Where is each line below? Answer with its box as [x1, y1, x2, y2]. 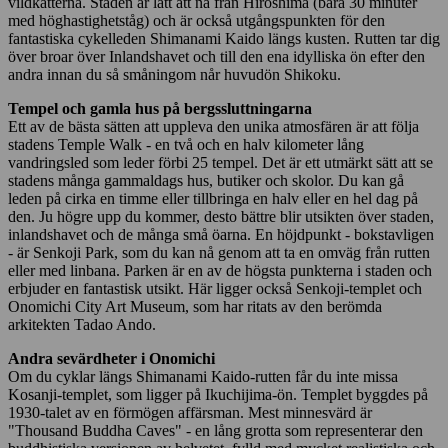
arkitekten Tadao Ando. [8, 315, 156, 333]
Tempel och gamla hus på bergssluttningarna [8, 99, 312, 117]
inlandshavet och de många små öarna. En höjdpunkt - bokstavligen [8, 225, 434, 243]
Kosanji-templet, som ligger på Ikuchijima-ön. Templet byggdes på [8, 385, 428, 403]
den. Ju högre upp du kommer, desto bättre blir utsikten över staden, [8, 207, 434, 225]
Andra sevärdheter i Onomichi [8, 349, 215, 367]
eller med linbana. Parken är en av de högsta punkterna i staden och [8, 261, 432, 279]
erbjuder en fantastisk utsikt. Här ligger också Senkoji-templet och [8, 279, 422, 297]
